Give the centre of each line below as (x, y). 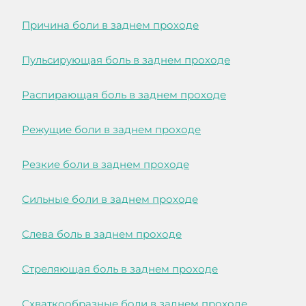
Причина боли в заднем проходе (110, 25)
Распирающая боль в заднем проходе (124, 95)
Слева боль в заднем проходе (102, 234)
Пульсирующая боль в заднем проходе (126, 60)
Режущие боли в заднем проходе (111, 130)
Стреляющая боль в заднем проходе (120, 269)
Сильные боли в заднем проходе (110, 199)
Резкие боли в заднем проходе (106, 165)
